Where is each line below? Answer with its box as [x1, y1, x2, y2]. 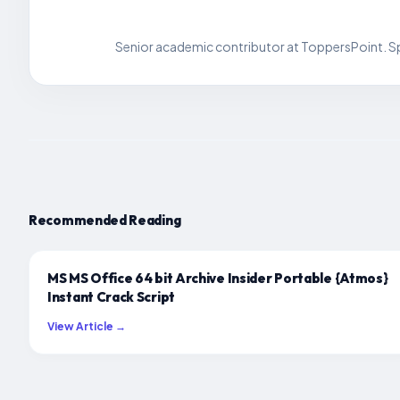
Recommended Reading [29, 211, 181, 229]
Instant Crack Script [47, 287, 175, 305]
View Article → [47, 319, 126, 333]
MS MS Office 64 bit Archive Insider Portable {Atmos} [47, 269, 388, 287]
